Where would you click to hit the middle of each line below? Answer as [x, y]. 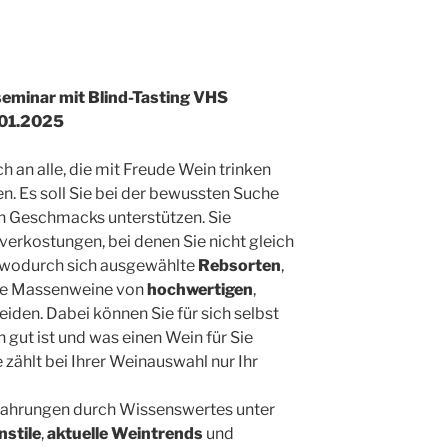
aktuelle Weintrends [125, 434]
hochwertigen [200, 290]
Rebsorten [239, 266]
